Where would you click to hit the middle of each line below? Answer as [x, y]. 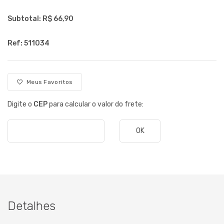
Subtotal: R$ [30, 18]
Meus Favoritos [48, 82]
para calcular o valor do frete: [95, 104]
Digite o [20, 104]
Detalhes [31, 206]
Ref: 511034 [28, 43]
